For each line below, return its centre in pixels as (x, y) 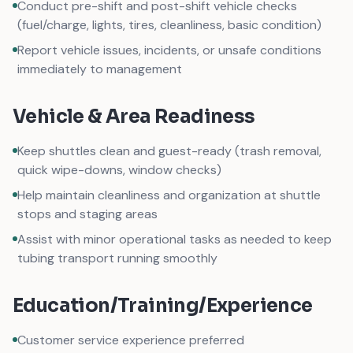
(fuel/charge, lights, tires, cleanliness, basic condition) (169, 25)
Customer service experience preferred (131, 340)
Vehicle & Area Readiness (134, 117)
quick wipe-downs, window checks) (119, 170)
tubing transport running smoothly (117, 258)
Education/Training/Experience (163, 306)
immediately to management (100, 69)
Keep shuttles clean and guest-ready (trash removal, (169, 151)
